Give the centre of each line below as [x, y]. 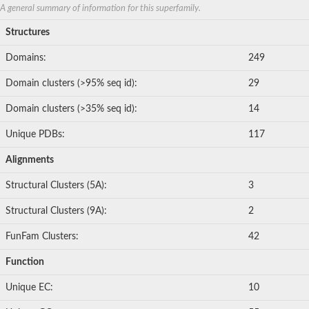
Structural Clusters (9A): [56, 211]
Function [25, 262]
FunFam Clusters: [42, 237]
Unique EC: [29, 288]
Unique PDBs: [35, 135]
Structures [28, 33]
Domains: [26, 58]
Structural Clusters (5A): [56, 186]
